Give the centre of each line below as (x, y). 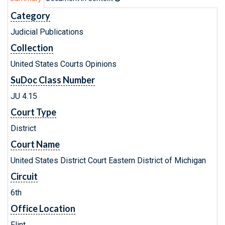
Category (30, 16)
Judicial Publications (47, 32)
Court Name (35, 144)
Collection (32, 48)
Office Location (43, 208)
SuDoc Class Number (53, 80)
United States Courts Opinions (64, 64)
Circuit (24, 176)
